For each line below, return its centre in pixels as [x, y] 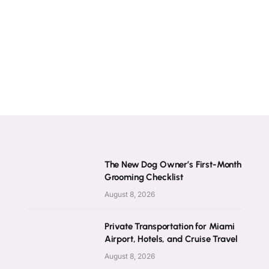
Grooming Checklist [144, 177]
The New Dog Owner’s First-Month [173, 165]
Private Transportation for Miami [169, 226]
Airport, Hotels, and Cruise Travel [171, 239]
